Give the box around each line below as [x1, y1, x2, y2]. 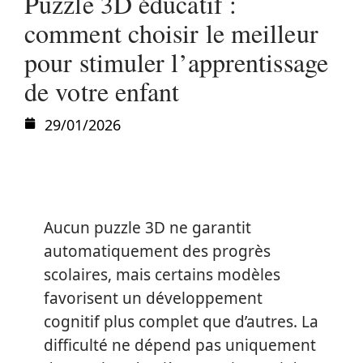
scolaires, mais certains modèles [44, 264, 280, 285]
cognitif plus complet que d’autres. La [44, 311, 318, 332]
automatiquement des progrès [44, 241, 271, 262]
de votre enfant [24, 74, 180, 109]
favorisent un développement [44, 288, 263, 309]
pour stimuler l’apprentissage [24, 45, 328, 79]
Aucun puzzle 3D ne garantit [44, 217, 251, 238]
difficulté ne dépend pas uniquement [44, 335, 316, 356]
